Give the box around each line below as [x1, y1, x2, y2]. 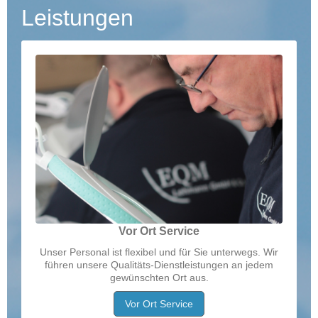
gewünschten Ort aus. [109, 271, 209, 283]
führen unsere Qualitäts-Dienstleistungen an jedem [45, 258, 273, 270]
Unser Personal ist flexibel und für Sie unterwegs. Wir [40, 246, 278, 258]
